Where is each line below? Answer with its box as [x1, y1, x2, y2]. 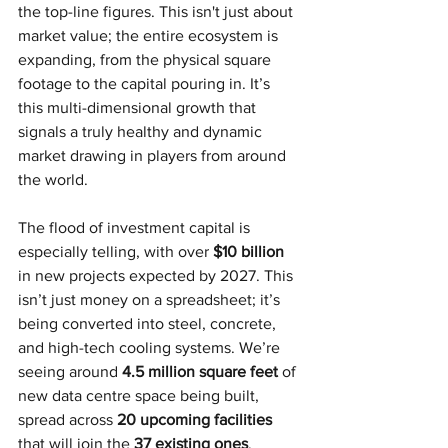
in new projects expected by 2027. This [18, 266, 297, 284]
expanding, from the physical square [18, 50, 275, 68]
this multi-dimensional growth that [18, 98, 260, 116]
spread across [18, 410, 117, 428]
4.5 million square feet [122, 362, 278, 380]
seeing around [18, 362, 122, 380]
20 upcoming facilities [117, 410, 272, 428]
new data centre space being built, [18, 386, 263, 404]
